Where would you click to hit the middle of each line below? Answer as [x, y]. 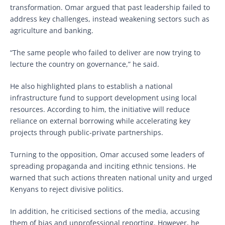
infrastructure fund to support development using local [103, 97]
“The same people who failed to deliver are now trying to [105, 52]
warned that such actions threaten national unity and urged [111, 177]
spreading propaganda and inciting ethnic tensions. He [103, 166]
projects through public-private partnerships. [87, 132]
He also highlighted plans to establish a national [91, 86]
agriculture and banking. [52, 30]
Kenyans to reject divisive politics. [67, 189]
